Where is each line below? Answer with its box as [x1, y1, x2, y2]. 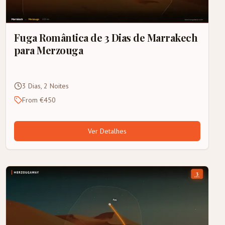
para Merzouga [14, 43, 83, 57]
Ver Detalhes [87, 127, 127, 136]
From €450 [22, 95, 56, 105]
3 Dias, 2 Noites [22, 81, 69, 91]
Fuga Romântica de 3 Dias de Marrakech [14, 31, 198, 45]
